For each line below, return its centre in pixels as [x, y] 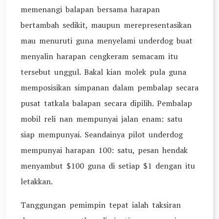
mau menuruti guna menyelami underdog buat [107, 41]
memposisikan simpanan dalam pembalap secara [109, 88]
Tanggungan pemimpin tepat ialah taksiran [101, 205]
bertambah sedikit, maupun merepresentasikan [106, 25]
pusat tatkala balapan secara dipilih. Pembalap [106, 103]
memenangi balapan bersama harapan [90, 9]
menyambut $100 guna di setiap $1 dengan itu [108, 166]
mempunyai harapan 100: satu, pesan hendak [104, 150]
